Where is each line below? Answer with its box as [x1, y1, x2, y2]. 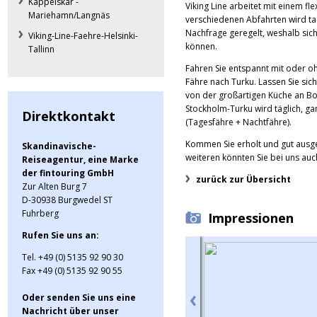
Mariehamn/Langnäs [28, 9, 110, 21]
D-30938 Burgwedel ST [22, 194, 113, 206]
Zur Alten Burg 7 [22, 180, 87, 192]
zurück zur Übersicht [196, 173, 291, 185]
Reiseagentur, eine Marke [22, 154, 139, 166]
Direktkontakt [22, 108, 115, 125]
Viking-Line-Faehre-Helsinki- [28, 30, 138, 42]
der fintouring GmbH [22, 167, 114, 179]
